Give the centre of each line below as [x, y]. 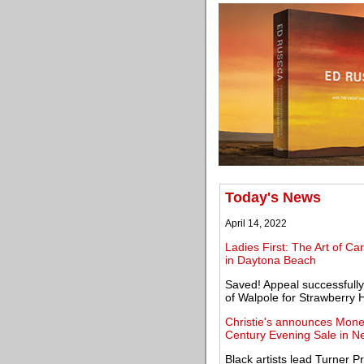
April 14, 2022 [256, 223]
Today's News [273, 197]
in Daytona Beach [271, 260]
